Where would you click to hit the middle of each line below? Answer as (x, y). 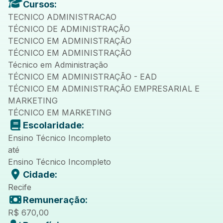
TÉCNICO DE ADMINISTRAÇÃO (69, 29)
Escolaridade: (54, 125)
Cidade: (40, 174)
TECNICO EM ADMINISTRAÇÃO (70, 41)
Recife (20, 187)
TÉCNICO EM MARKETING (60, 112)
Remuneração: (55, 200)
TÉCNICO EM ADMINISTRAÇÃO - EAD (82, 76)
